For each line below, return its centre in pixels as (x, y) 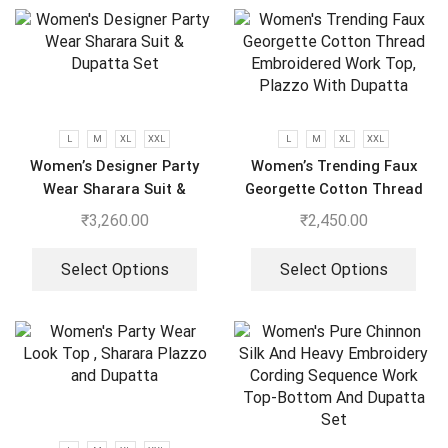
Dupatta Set (114, 212)
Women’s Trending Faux (333, 166)
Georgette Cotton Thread (333, 189)
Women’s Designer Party (114, 166)
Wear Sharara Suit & (114, 189)
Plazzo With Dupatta (333, 235)
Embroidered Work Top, (333, 212)
